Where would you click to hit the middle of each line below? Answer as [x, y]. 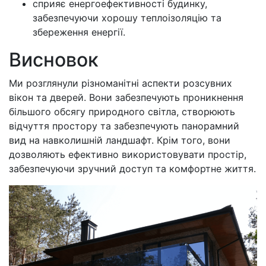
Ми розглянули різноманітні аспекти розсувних [121, 83]
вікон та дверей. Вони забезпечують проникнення [126, 98]
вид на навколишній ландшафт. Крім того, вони [120, 140]
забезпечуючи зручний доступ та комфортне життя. [132, 169]
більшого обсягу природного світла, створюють [122, 112]
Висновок [54, 60]
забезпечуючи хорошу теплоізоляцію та [127, 18]
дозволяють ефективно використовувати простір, [128, 155]
